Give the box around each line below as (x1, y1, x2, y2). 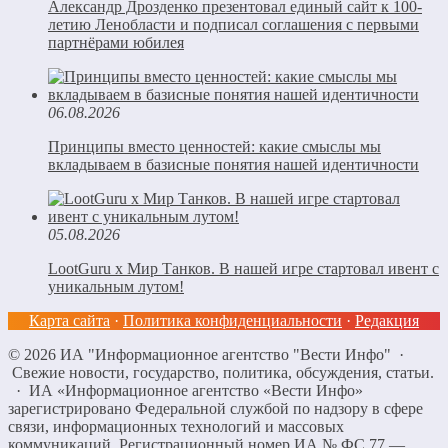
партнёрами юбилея (48, 34, 184, 51)
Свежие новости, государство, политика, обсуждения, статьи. (12, 364, 434, 381)
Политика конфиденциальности (123, 312, 342, 329)
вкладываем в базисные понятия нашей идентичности (48, 156, 419, 173)
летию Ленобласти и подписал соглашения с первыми (48, 16, 419, 33)
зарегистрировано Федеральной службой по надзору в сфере (8, 400, 423, 417)
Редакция (355, 312, 419, 329)
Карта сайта (29, 312, 110, 329)
